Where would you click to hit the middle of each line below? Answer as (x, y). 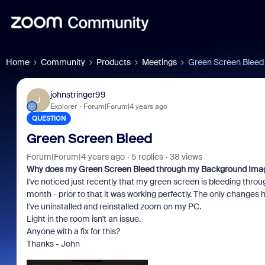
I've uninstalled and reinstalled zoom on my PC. (114, 206)
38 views (186, 157)
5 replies (147, 157)
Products (114, 62)
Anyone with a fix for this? (73, 231)
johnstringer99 (78, 94)
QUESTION (49, 118)
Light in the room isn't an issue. (83, 219)
